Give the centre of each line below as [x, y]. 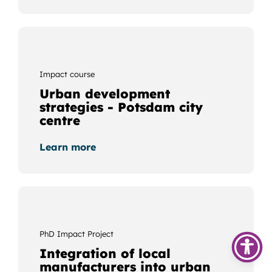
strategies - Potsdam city [121, 107]
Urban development [104, 94]
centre [59, 121]
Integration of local [105, 253]
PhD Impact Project [76, 234]
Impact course [67, 74]
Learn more [67, 147]
